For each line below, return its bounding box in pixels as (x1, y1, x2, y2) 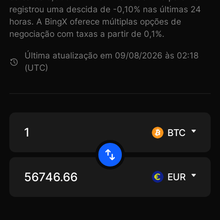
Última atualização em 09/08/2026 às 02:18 (25, 51, 199, 61)
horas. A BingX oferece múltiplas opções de (9, 17, 182, 27)
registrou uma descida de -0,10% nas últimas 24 (9, 4, 201, 15)
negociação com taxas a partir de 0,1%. (9, 29, 165, 39)
